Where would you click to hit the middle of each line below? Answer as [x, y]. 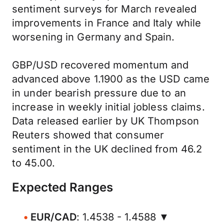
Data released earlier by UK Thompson [106, 121]
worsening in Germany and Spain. [93, 37]
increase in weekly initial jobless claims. [108, 107]
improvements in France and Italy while [107, 23]
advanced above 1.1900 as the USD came [111, 79]
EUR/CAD [53, 217]
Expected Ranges [62, 187]
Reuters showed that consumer [88, 135]
